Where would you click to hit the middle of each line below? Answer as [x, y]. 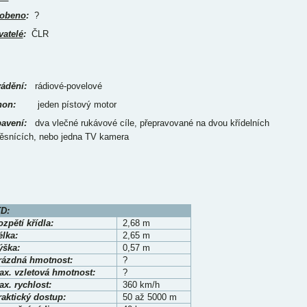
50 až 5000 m [149, 297]
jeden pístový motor [66, 105]
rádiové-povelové [64, 86]
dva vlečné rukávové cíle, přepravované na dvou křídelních [148, 123]
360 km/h [141, 285]
